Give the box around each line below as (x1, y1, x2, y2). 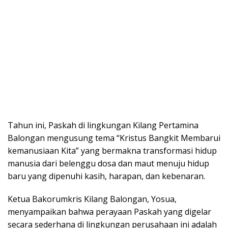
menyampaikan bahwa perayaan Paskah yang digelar (8, 206, 211, 217)
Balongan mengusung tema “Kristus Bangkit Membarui (8, 132, 220, 144)
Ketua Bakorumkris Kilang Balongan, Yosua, (8, 193, 177, 205)
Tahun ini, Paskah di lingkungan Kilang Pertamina (8, 119, 198, 131)
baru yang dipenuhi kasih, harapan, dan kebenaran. (8, 170, 205, 182)
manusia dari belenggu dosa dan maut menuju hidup (8, 157, 209, 169)
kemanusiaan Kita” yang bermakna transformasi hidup (8, 145, 217, 156)
